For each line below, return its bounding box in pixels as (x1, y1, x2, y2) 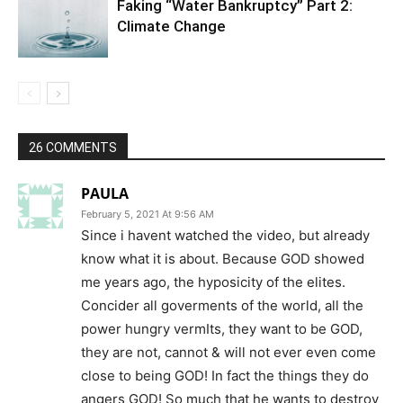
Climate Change (117, 17, 226, 36)
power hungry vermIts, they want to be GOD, (81, 320, 363, 338)
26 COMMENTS (29, 140, 117, 156)
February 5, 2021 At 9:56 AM (81, 208, 214, 221)
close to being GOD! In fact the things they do (81, 367, 369, 385)
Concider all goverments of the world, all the (81, 297, 363, 315)
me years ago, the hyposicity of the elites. (81, 273, 345, 291)
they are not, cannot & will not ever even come (81, 344, 376, 362)
